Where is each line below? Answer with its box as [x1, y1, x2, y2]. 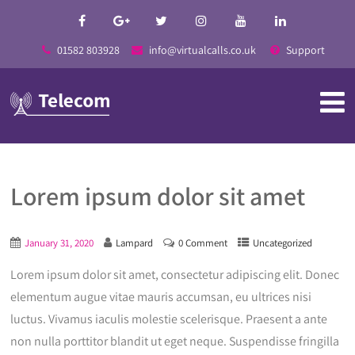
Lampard [116, 236, 154, 250]
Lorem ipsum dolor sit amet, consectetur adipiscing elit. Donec [10, 266, 340, 283]
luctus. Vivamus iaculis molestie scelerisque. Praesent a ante [10, 311, 328, 327]
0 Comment [178, 236, 228, 250]
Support [283, 43, 325, 57]
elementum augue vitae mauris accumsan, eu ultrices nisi [10, 288, 312, 305]
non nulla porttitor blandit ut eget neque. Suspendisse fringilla [10, 333, 340, 349]
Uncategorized [253, 236, 313, 250]
